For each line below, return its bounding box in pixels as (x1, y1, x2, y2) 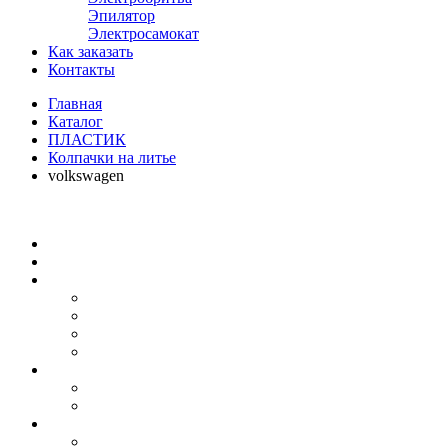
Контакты (48, 61, 115, 78)
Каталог (48, 113, 103, 130)
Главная (48, 95, 102, 112)
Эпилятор (88, 7, 155, 24)
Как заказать (48, 43, 133, 60)
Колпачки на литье (48, 149, 176, 166)
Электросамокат (88, 25, 199, 42)
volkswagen (48, 167, 124, 184)
